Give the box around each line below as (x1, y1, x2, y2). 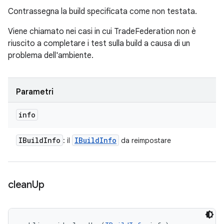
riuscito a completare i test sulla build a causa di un (8, 38, 190, 48)
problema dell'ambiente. (8, 50, 93, 60)
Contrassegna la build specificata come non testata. (8, 6, 197, 16)
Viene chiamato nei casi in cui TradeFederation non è (8, 26, 196, 36)
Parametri (16, 87, 53, 97)
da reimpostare (119, 136, 171, 145)
